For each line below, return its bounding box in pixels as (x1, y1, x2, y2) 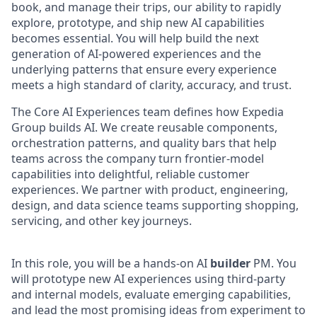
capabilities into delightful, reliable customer (11, 166, 250, 182)
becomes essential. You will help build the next (11, 30, 259, 46)
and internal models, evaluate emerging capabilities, (11, 286, 291, 302)
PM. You (250, 255, 296, 271)
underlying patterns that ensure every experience (11, 61, 277, 77)
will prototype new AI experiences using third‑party (11, 270, 285, 287)
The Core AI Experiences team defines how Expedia (11, 103, 284, 120)
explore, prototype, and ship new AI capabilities (11, 14, 265, 30)
